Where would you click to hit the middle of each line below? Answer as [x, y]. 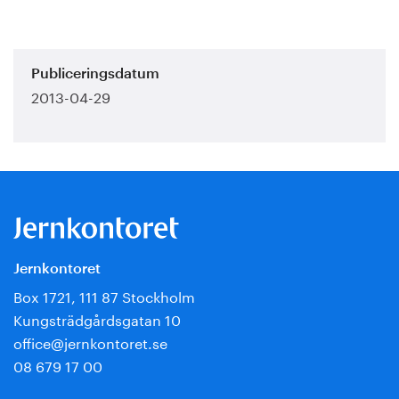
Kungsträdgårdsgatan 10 [97, 318]
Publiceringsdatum [95, 74]
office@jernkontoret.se [90, 341]
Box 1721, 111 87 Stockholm [104, 295]
